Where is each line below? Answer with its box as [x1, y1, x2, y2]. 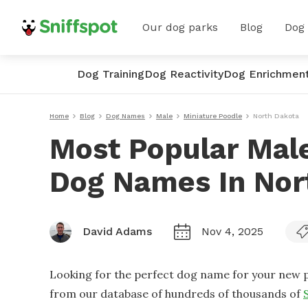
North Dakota [253, 112, 299, 120]
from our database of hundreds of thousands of [49, 287, 300, 300]
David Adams [82, 225, 152, 238]
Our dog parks [142, 21, 218, 34]
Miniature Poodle [184, 112, 242, 120]
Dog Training [77, 67, 144, 80]
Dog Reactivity [144, 67, 223, 80]
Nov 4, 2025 [201, 225, 263, 238]
